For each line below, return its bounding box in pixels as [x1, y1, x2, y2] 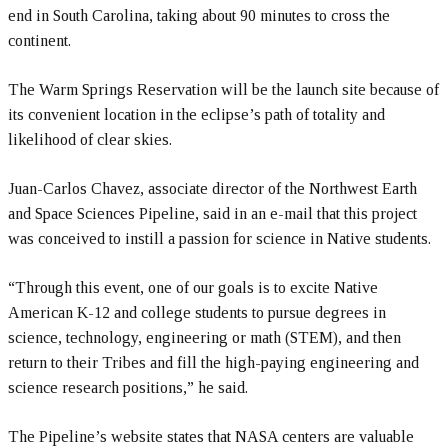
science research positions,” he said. [8, 379, 248, 396]
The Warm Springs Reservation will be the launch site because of [8, 81, 439, 98]
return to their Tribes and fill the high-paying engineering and [8, 354, 419, 371]
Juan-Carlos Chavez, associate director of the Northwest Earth [8, 180, 417, 197]
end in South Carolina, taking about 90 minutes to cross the [8, 7, 390, 24]
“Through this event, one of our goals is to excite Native [8, 279, 378, 296]
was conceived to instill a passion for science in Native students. [8, 230, 431, 247]
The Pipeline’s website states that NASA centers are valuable [8, 428, 414, 445]
